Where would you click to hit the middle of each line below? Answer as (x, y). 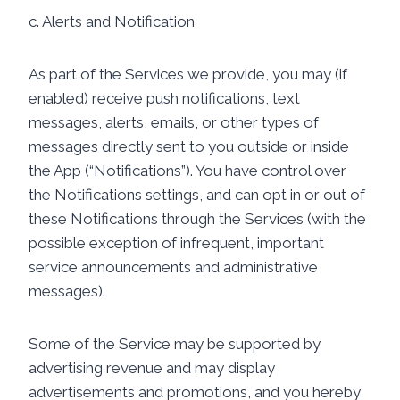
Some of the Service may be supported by (175, 344)
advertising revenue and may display (152, 368)
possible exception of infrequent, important (176, 243)
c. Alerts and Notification (112, 21)
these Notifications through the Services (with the (197, 219)
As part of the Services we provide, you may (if (188, 74)
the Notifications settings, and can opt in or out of (197, 195)
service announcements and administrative (173, 267)
